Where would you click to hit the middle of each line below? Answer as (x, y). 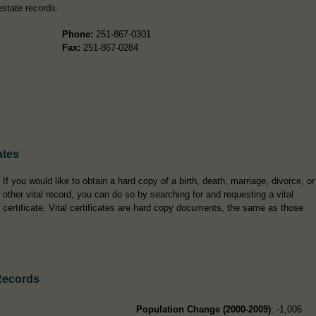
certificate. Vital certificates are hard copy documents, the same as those (153, 207)
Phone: (77, 34)
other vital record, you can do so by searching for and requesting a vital (148, 194)
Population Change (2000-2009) (204, 309)
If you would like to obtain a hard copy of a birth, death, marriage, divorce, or (159, 181)
